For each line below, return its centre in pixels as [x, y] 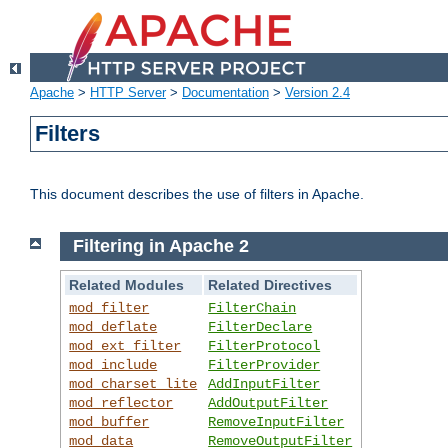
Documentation [225, 93]
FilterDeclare [260, 326]
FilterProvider [264, 364]
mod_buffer [109, 421]
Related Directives [270, 284]
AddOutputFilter [268, 402]
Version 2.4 [317, 93]
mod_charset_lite [133, 383]
